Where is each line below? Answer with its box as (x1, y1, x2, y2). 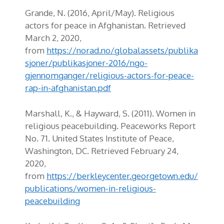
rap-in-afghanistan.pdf (25, 82, 111, 93)
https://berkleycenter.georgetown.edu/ (46, 170, 198, 181)
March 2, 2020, (25, 32, 81, 43)
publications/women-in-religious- (25, 182, 156, 193)
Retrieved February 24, (91, 145, 178, 156)
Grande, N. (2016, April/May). (25, 7, 138, 18)
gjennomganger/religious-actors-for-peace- (25, 70, 194, 81)
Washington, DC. (25, 145, 91, 156)
